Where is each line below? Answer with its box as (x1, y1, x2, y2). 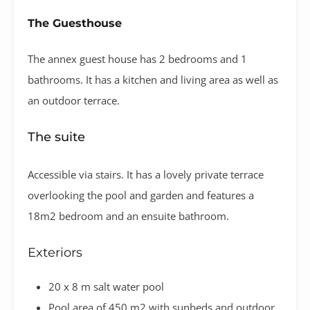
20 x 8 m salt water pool (48, 279, 164, 293)
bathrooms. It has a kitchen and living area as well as (28, 72, 278, 86)
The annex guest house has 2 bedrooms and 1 (28, 51, 247, 66)
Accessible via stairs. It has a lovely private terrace (28, 167, 264, 181)
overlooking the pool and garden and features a (28, 188, 254, 202)
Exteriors (28, 244, 82, 260)
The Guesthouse (28, 15, 122, 30)
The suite (28, 129, 85, 145)
